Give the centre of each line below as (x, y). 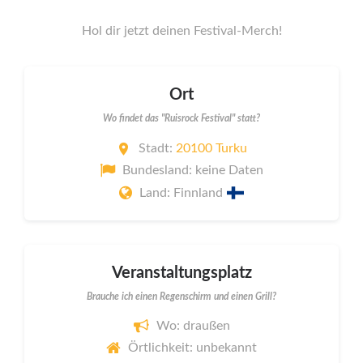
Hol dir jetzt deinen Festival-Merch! (181, 31)
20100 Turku (211, 148)
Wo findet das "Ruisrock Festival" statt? (181, 119)
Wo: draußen (193, 325)
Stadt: (157, 148)
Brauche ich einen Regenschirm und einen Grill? (181, 296)
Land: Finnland (183, 192)
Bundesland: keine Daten (193, 171)
